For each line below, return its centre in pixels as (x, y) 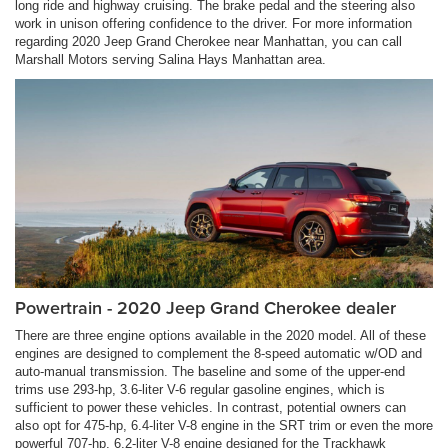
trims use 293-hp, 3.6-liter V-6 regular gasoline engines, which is (200, 390)
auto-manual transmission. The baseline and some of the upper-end (210, 372)
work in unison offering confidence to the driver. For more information (213, 24)
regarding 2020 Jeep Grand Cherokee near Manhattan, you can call (208, 42)
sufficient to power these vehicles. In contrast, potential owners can (210, 408)
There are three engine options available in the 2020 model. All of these (220, 336)
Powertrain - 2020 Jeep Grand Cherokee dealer (205, 308)
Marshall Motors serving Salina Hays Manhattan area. (170, 60)
